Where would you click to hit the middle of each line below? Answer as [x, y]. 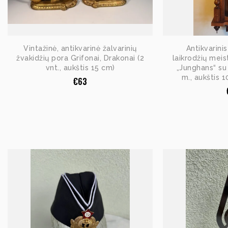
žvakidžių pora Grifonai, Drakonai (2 [80, 58]
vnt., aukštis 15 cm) [80, 68]
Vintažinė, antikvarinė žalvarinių [80, 49]
